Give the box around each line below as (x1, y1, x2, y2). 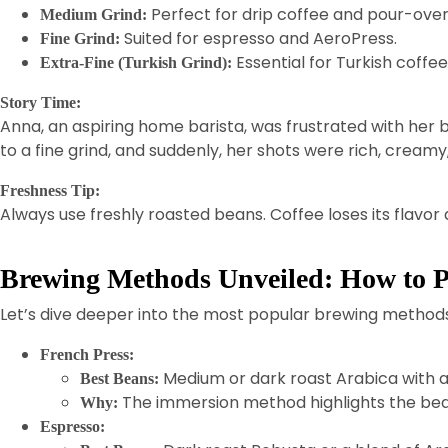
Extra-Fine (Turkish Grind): (40, 54, 232, 71)
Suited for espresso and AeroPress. (120, 27, 397, 50)
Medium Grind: (40, 6, 147, 23)
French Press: (40, 346, 134, 363)
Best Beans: (80, 370, 159, 387)
